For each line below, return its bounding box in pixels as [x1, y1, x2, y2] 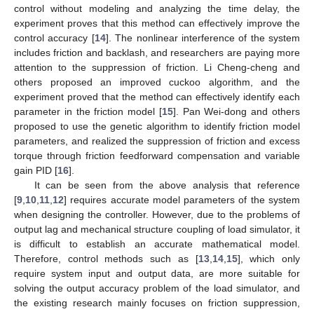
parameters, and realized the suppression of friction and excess [14, 135, 300, 146]
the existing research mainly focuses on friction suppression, [14, 296, 300, 308]
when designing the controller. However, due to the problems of [14, 208, 300, 220]
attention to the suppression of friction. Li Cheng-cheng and [14, 61, 300, 73]
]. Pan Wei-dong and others [172, 105, 301, 117]
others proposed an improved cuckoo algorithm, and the [14, 76, 300, 88]
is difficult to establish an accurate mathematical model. [14, 238, 300, 250]
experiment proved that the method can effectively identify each [14, 90, 300, 102]
